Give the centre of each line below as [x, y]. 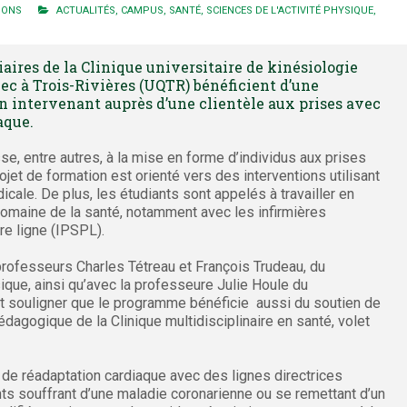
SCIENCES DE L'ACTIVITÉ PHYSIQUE [290, 11]
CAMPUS [142, 11]
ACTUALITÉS [86, 11]
